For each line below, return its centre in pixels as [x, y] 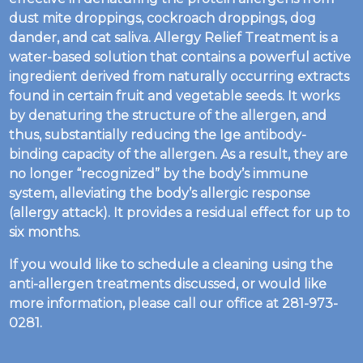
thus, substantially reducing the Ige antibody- [158, 135]
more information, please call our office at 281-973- [174, 303]
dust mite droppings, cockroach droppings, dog [163, 18]
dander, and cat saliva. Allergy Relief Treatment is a [174, 38]
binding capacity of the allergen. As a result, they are [179, 154]
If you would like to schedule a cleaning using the [171, 265]
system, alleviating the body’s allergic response [160, 193]
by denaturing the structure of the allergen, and [168, 115]
